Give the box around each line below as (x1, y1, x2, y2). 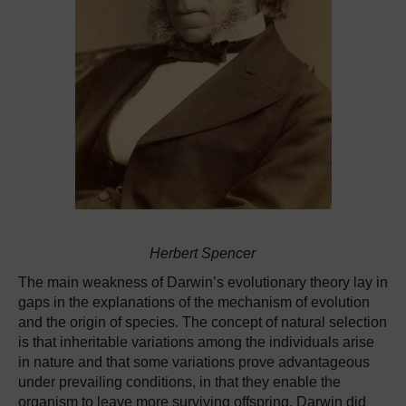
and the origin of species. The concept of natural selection (18, 314, 387, 330)
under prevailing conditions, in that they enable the (18, 374, 341, 390)
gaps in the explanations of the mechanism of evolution (18, 295, 370, 310)
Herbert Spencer (149, 246, 256, 261)
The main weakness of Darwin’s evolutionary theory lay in (18, 275, 388, 290)
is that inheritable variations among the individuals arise (18, 334, 374, 350)
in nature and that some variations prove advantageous (18, 354, 370, 370)
